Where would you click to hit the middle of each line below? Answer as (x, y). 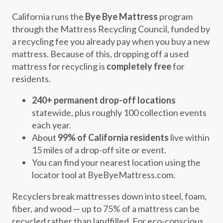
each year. (52, 125)
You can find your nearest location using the (116, 162)
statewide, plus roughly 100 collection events (119, 112)
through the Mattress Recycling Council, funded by (111, 29)
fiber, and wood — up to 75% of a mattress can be (106, 208)
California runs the (49, 16)
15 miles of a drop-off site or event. (99, 150)
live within (189, 137)
